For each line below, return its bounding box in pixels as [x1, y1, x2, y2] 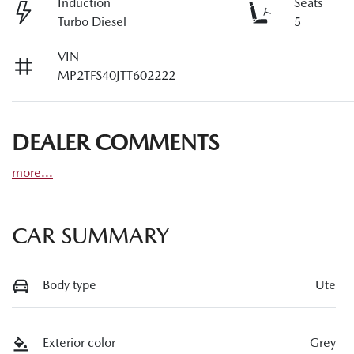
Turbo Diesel [58, 13, 127, 29]
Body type [43, 277, 96, 292]
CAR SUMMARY [12, 222, 169, 248]
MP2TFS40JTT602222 [58, 67, 176, 83]
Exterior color [43, 335, 115, 351]
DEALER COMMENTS [12, 129, 219, 155]
